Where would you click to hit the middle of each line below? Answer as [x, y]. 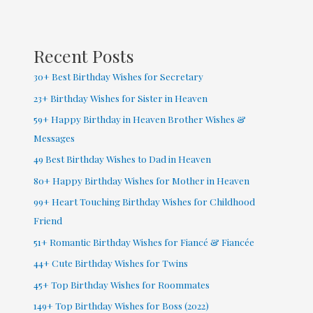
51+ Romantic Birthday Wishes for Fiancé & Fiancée [145, 241]
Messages [54, 138]
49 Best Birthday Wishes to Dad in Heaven [123, 159]
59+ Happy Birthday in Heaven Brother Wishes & [140, 119]
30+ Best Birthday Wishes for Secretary [119, 77]
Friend [48, 220]
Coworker [37, 9]
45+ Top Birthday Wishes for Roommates [122, 284]
